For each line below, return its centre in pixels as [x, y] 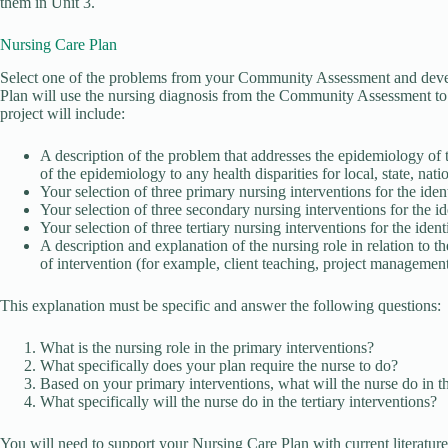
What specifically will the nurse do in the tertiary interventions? [238, 402]
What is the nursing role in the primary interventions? [207, 348]
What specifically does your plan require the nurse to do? [219, 366]
